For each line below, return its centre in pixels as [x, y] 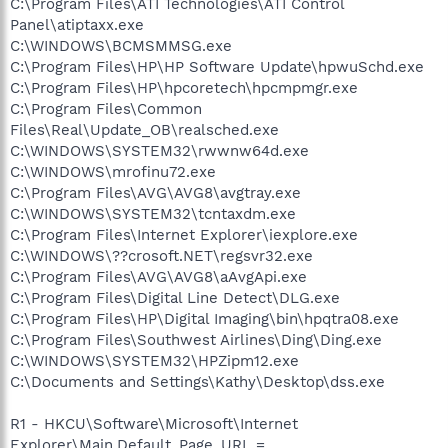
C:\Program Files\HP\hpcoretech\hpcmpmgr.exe [184, 87]
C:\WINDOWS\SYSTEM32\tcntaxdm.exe [153, 213]
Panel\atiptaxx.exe [77, 24]
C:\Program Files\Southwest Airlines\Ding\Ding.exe [196, 339]
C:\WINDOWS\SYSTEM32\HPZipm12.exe [154, 360]
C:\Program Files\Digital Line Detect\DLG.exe [175, 297]
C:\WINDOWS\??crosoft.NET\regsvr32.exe [161, 255]
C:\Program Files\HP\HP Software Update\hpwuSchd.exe [217, 66]
